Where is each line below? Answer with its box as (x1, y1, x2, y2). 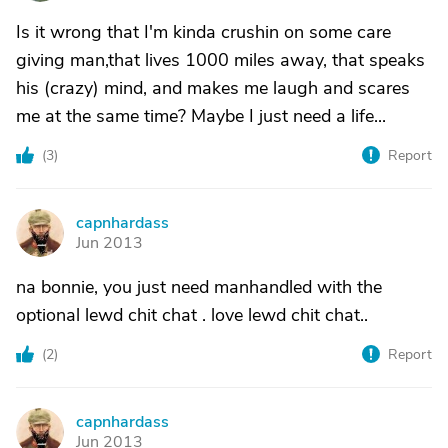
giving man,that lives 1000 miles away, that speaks (16, 48, 425, 72)
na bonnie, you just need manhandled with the (16, 275, 382, 299)
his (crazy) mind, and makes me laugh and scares (16, 76, 410, 100)
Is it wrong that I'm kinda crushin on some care (16, 20, 391, 44)
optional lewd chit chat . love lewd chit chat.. (16, 303, 368, 327)
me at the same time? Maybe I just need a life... (16, 104, 386, 128)
